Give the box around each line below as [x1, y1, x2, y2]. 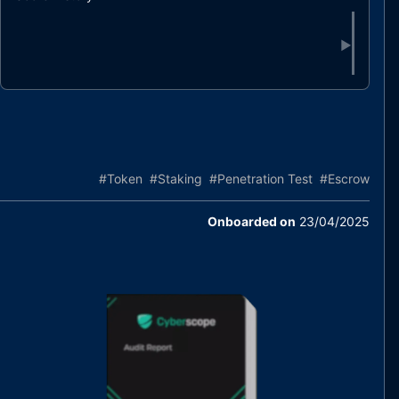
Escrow [327, 171, 370, 186]
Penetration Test [216, 171, 313, 186]
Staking [157, 171, 202, 186]
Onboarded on [207, 214, 296, 229]
